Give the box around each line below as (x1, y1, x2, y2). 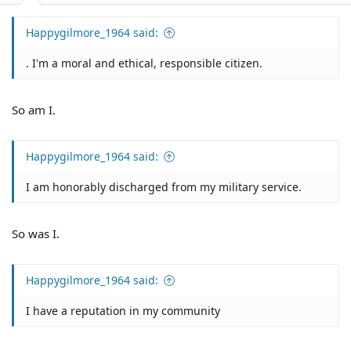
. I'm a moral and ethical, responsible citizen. (26, 56, 262, 71)
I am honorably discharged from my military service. (26, 179, 302, 194)
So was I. (12, 225, 60, 241)
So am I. (12, 101, 56, 118)
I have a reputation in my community (26, 303, 220, 318)
